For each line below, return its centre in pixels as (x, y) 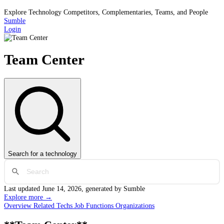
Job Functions (95, 205)
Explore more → (28, 197)
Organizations (135, 205)
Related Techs (54, 205)
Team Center (44, 60)
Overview (19, 205)
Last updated (23, 188)
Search (18, 153)
